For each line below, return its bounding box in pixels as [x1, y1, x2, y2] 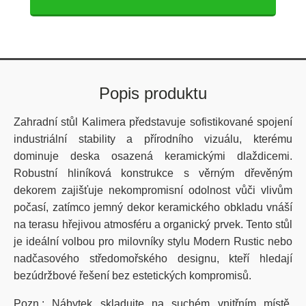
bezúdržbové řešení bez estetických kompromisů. [14, 270, 251, 282]
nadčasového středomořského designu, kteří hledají [14, 253, 292, 265]
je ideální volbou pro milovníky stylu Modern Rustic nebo [14, 236, 292, 248]
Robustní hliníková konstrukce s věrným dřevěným [14, 167, 292, 180]
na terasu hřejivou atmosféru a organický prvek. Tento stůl [14, 219, 292, 231]
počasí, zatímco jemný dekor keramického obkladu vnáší [14, 201, 292, 214]
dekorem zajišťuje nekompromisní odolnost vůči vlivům [14, 184, 292, 197]
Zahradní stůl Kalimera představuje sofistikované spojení [14, 116, 292, 128]
